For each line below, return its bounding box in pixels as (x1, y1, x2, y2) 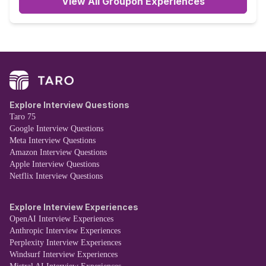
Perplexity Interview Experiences (9, 238, 121, 248)
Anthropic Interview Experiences (9, 226, 121, 236)
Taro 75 (9, 112, 36, 122)
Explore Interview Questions (9, 100, 129, 110)
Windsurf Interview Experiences (9, 250, 118, 259)
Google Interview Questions (9, 124, 103, 134)
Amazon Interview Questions (9, 148, 107, 157)
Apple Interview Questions (9, 160, 99, 169)
